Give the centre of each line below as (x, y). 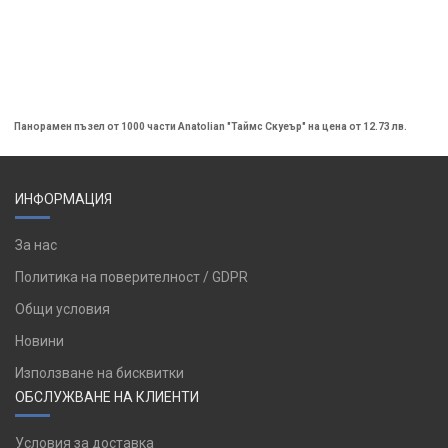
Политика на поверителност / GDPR (131, 277)
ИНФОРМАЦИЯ (63, 199)
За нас (36, 245)
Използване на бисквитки (99, 373)
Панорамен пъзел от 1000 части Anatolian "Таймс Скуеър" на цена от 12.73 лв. (210, 126)
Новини (39, 341)
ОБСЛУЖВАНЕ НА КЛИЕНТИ (107, 397)
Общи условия (62, 309)
